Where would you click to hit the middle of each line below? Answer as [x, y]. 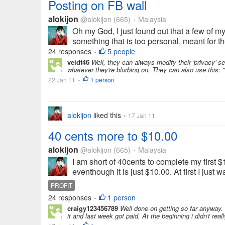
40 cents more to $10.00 [113, 135]
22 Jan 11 [62, 80]
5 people [121, 51]
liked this [107, 115]
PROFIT [62, 185]
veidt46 [78, 62]
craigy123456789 [93, 208]
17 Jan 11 [141, 115]
